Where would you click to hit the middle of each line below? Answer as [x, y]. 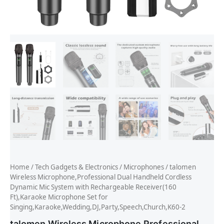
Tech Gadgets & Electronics [76, 167]
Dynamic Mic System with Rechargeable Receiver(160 [93, 187]
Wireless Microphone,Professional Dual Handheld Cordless [101, 177]
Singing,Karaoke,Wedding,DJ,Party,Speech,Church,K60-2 [98, 207]
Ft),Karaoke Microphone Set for [59, 197]
